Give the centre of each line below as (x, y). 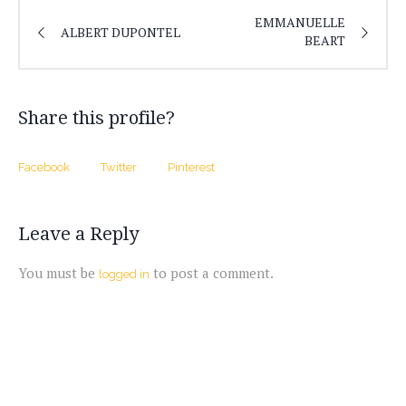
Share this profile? (97, 118)
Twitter (119, 168)
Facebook (44, 168)
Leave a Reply (78, 234)
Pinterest (191, 168)
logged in (124, 275)
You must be (58, 273)
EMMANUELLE (300, 23)
